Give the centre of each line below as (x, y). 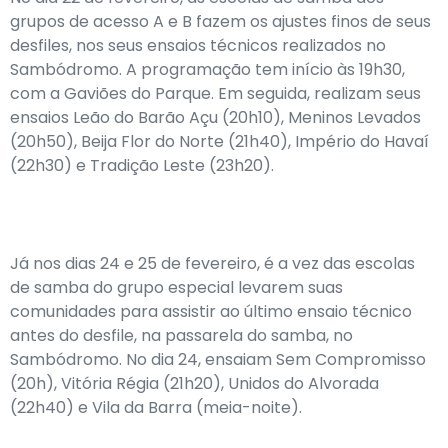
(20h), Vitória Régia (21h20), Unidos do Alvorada (194, 383)
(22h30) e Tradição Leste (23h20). (142, 165)
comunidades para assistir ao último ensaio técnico (211, 311)
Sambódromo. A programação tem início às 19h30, (207, 69)
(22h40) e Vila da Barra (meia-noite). (156, 407)
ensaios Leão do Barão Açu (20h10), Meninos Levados (215, 117)
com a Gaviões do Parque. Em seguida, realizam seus (215, 93)
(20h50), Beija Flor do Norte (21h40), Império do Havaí (219, 141)
